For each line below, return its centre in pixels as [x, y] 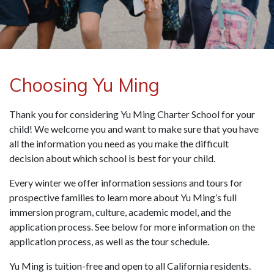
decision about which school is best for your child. [112, 158]
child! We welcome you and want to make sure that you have [134, 129]
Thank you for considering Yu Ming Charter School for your [132, 114]
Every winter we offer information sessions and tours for [126, 183]
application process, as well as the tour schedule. [110, 241]
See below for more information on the [175, 227]
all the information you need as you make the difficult [119, 143]
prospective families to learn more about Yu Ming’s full [123, 197]
